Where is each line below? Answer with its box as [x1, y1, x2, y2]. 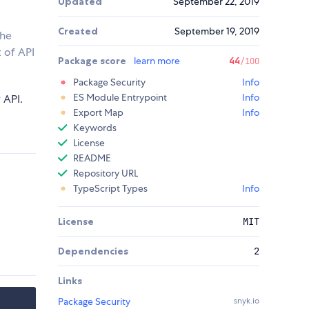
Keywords [73, 121, 117, 134]
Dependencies [58, 245, 128, 258]
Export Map [73, 106, 123, 119]
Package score [58, 54, 128, 68]
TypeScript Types [73, 182, 148, 195]
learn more [134, 54, 180, 68]
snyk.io [234, 295, 259, 307]
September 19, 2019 [175, 25, 259, 38]
